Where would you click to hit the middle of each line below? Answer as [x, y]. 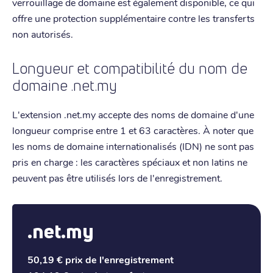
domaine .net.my [65, 85]
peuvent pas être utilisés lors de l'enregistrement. [117, 177]
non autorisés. [43, 34]
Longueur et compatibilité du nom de [130, 68]
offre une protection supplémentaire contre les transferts [133, 18]
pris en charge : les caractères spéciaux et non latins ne [130, 161]
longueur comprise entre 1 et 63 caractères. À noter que [133, 130]
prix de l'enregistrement [119, 259]
